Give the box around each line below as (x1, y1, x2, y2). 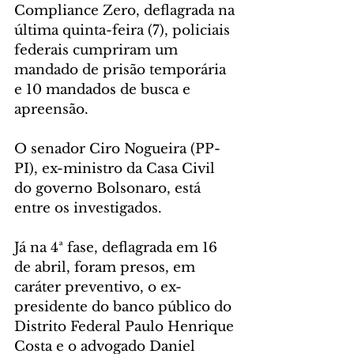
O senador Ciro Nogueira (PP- (14, 141, 220, 158)
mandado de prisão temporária (14, 62, 230, 79)
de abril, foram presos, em (14, 259, 199, 277)
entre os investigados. (14, 200, 162, 217)
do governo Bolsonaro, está (14, 180, 205, 198)
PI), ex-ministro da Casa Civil (14, 160, 219, 178)
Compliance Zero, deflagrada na (14, 2, 239, 20)
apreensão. (14, 101, 88, 119)
